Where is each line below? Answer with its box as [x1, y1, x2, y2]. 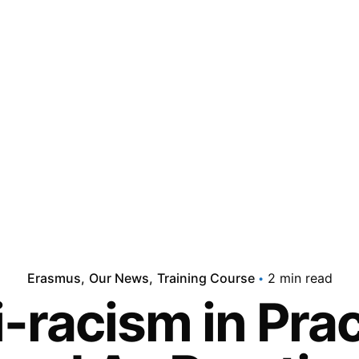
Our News [88, 270, 149, 286]
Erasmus [26, 270, 81, 286]
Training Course [156, 270, 255, 286]
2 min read [267, 270, 333, 286]
